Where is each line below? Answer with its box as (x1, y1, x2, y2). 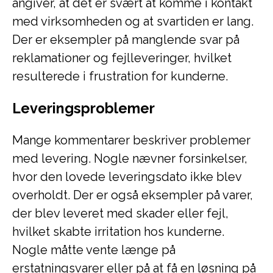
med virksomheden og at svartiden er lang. (12, 14, 253, 29)
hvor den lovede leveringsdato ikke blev (12, 169, 241, 184)
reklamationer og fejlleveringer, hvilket (12, 51, 232, 65)
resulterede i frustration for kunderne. (12, 69, 228, 83)
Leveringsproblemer (12, 100, 155, 116)
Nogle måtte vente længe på (12, 243, 175, 257)
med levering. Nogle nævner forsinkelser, (12, 151, 247, 166)
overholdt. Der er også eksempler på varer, (12, 188, 253, 202)
